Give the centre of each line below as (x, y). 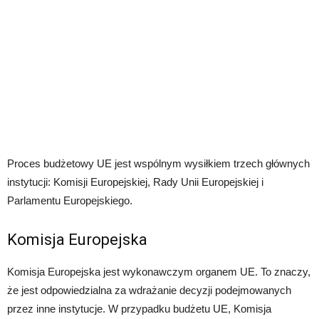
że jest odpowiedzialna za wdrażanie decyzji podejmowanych (149, 290)
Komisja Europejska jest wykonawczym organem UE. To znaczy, (159, 271)
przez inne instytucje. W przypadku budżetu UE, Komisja (139, 308)
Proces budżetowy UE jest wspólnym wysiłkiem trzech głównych (158, 163)
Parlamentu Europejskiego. (70, 200)
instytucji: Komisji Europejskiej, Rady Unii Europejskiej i (135, 182)
